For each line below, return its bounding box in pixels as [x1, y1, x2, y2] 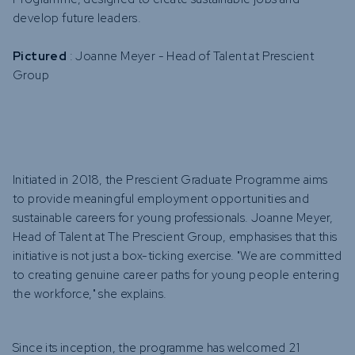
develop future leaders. [13, 10, 142, 26]
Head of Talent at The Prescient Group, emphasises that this [13, 229, 338, 245]
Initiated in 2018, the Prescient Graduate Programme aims [13, 172, 328, 188]
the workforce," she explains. [13, 286, 167, 302]
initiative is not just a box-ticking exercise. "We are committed [13, 248, 342, 264]
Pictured [13, 48, 70, 64]
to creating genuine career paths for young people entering [13, 267, 340, 283]
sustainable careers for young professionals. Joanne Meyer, [13, 210, 334, 226]
